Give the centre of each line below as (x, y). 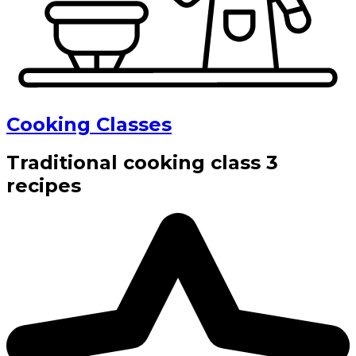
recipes (44, 186)
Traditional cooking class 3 (142, 163)
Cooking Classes (89, 124)
